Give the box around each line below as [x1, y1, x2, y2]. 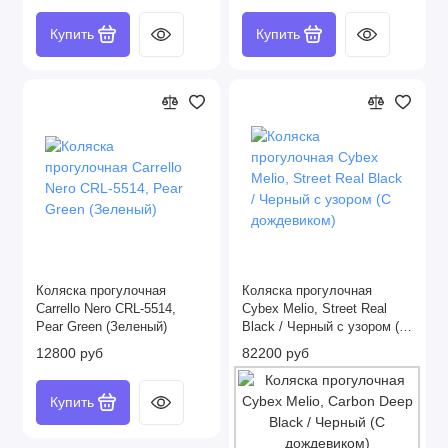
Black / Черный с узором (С [242, 319, 408, 334]
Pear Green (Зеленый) [36, 319, 167, 334]
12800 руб [36, 344, 103, 361]
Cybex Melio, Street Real [242, 301, 387, 316]
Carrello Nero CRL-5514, [36, 301, 176, 316]
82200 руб [242, 344, 309, 361]
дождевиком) [242, 337, 321, 352]
